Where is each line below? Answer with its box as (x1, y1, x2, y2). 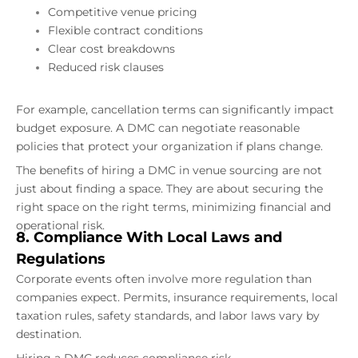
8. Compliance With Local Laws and (16, 229, 282, 247)
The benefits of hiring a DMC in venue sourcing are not (16, 163, 322, 178)
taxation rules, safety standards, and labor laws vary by (16, 308, 320, 324)
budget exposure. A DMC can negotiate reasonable (16, 121, 300, 136)
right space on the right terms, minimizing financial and (16, 200, 331, 215)
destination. (16, 327, 82, 342)
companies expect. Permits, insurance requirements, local (16, 290, 338, 305)
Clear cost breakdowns (48, 42, 175, 57)
